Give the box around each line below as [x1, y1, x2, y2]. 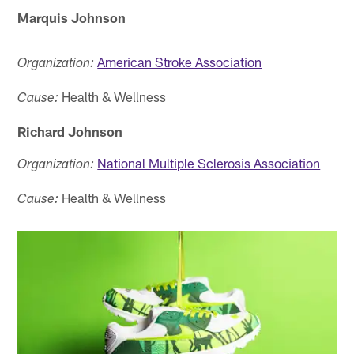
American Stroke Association [97, 53, 262, 70]
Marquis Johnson [17, 9, 126, 25]
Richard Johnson [17, 122, 123, 139]
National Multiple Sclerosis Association [97, 154, 321, 171]
